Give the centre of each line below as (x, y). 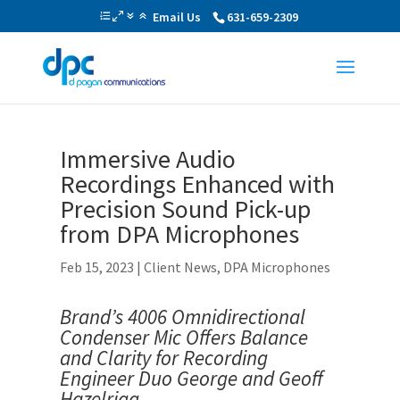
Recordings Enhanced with (198, 184)
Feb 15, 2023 (97, 267)
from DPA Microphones (180, 234)
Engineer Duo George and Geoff (192, 378)
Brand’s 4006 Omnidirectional (183, 317)
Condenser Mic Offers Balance (184, 337)
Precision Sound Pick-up (186, 209)
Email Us (177, 17)
